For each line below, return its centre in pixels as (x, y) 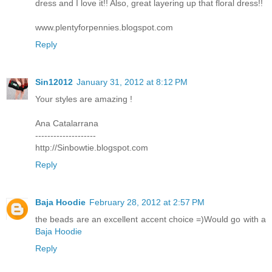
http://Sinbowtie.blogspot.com (92, 147)
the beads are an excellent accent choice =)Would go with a (151, 219)
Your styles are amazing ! (84, 99)
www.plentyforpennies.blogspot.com (104, 27)
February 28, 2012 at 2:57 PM (147, 202)
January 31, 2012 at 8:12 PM (132, 82)
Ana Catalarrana (67, 123)
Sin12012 (54, 82)
